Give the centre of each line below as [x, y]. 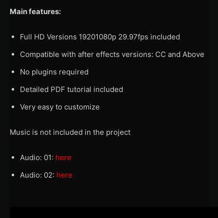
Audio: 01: [38, 157]
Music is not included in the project [70, 132]
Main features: [35, 11]
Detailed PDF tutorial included [72, 89]
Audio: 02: [38, 175]
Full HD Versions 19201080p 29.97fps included [100, 36]
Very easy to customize [60, 107]
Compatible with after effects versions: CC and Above [112, 54]
